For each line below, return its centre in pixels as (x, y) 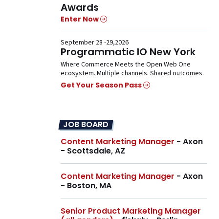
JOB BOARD (86, 125)
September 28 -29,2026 (95, 42)
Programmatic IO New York (128, 52)
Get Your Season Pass (102, 85)
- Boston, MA (86, 186)
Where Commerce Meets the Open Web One (126, 64)
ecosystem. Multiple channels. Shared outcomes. (132, 73)
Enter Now (80, 19)
